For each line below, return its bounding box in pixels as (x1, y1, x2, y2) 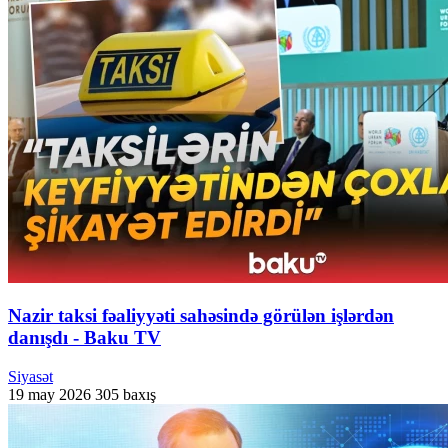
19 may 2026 (8, 386, 91, 404)
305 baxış (95, 386, 156, 404)
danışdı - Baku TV (8, 327, 161, 349)
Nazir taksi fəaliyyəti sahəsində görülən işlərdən (8, 305, 394, 327)
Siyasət (8, 368, 53, 386)
